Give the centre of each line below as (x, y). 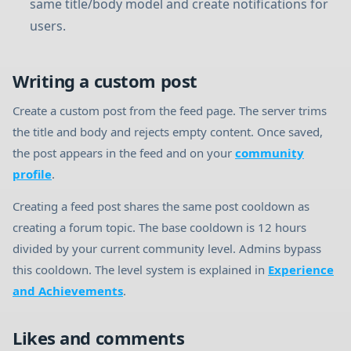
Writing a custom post (105, 81)
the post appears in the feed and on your (124, 153)
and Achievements (68, 291)
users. (48, 26)
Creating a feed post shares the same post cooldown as (161, 206)
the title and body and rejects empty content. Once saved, (168, 132)
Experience (301, 270)
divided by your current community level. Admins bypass (167, 248)
